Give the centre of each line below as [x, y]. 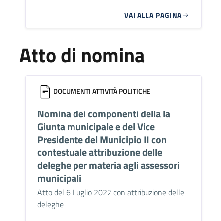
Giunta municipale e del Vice [96, 127]
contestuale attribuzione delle [100, 152]
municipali [59, 178]
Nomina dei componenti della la [104, 114]
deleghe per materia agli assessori [108, 165]
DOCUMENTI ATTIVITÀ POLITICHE [102, 91]
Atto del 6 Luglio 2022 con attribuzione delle [110, 193]
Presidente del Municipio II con [102, 140]
